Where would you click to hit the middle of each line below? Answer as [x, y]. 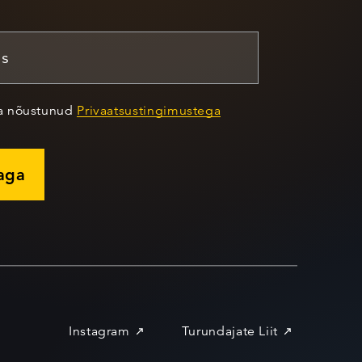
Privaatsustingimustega [149, 110]
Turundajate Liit [229, 331]
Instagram [99, 331]
